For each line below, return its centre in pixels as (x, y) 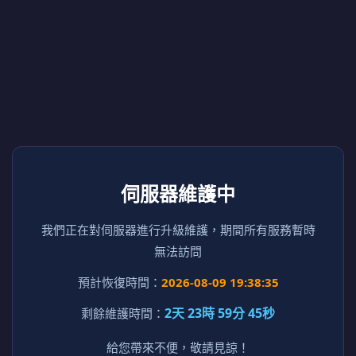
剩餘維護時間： (123, 313)
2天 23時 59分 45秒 (220, 313)
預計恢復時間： (119, 282)
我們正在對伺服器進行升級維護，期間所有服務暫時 (178, 230)
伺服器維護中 (178, 193)
